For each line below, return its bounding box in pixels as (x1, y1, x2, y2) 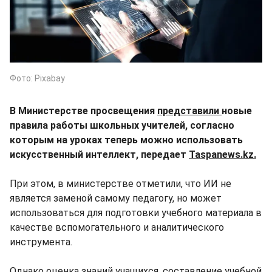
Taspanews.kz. (189, 148, 256, 160)
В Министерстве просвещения (10, 104, 157, 117)
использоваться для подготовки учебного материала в (10, 206, 262, 219)
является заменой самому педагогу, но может (10, 192, 222, 204)
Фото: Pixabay (10, 73, 65, 83)
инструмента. (10, 236, 72, 248)
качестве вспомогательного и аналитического (10, 221, 224, 233)
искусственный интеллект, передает (10, 148, 189, 160)
